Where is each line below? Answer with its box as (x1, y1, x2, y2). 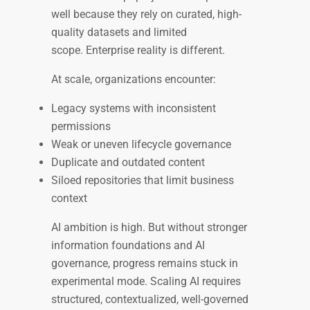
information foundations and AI (51, 239, 205, 253)
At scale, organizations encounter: (51, 73, 219, 86)
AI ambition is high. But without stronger (51, 221, 247, 235)
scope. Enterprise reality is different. (51, 44, 228, 57)
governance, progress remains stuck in (51, 257, 238, 271)
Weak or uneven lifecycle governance (51, 138, 234, 152)
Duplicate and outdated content (51, 156, 208, 170)
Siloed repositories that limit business (51, 174, 234, 188)
